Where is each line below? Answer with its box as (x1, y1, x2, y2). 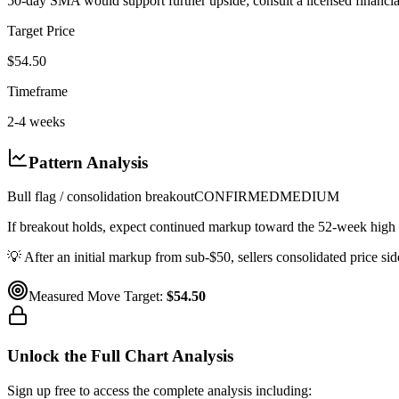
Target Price (7, 22, 75, 38)
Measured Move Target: (28, 289, 167, 305)
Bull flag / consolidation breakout (7, 189, 194, 205)
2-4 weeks (7, 113, 65, 129)
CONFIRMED (194, 189, 280, 205)
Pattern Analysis (28, 152, 148, 172)
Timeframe (7, 83, 68, 99)
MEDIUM (280, 189, 339, 205)
